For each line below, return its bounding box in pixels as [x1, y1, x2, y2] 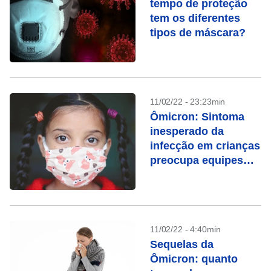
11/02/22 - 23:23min [150, 97, 226, 106]
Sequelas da [150, 238, 214, 250]
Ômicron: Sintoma [150, 111, 244, 123]
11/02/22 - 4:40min [150, 224, 221, 234]
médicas [150, 169, 194, 181]
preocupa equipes [150, 154, 243, 166]
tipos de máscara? [150, 27, 246, 39]
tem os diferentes [150, 12, 240, 24]
